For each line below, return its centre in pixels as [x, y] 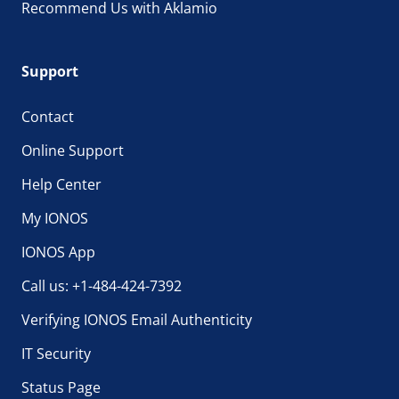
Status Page [61, 387]
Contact [48, 117]
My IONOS [55, 218]
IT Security [56, 354]
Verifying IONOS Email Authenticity [137, 320]
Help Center [61, 184]
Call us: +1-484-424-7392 [102, 286]
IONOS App [58, 252]
